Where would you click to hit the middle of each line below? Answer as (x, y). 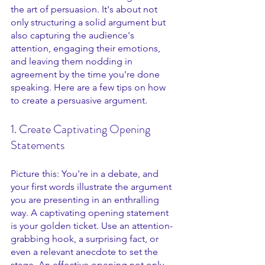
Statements (38, 145)
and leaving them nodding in (73, 61)
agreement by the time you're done (86, 74)
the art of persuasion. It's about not (85, 9)
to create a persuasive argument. (79, 100)
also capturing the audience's (74, 35)
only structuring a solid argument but (89, 22)
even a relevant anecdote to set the (85, 252)
